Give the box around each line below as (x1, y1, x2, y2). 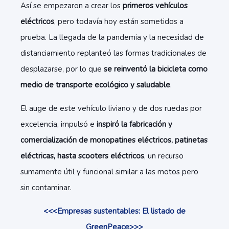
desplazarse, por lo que (20, 64, 104, 74)
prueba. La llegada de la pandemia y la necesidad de (20, 32, 204, 42)
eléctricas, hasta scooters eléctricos (20, 151, 144, 161)
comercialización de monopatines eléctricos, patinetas (20, 135, 208, 145)
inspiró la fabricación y (97, 119, 172, 129)
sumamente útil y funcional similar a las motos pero (20, 167, 198, 177)
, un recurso (144, 151, 184, 161)
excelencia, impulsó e (20, 119, 97, 129)
